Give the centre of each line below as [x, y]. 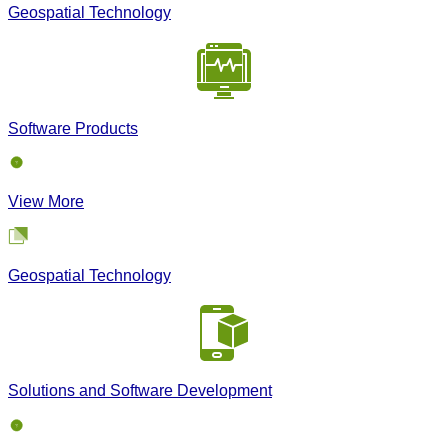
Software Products [73, 128]
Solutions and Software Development [140, 390]
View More [46, 200]
